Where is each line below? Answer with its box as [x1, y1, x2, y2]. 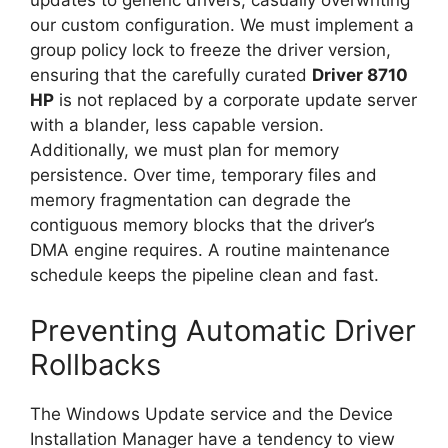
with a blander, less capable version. [30, 115, 324, 135]
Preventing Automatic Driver [30, 312, 416, 348]
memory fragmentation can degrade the [30, 190, 351, 210]
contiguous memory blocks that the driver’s [30, 215, 375, 235]
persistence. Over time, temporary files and [30, 165, 377, 185]
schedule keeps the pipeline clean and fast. [30, 265, 379, 285]
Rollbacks [30, 346, 161, 382]
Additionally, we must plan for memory [30, 140, 339, 160]
